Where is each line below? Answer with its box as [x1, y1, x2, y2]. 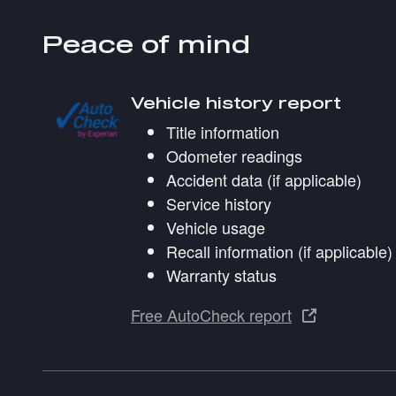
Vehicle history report [131, 92, 341, 112]
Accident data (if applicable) [166, 168, 362, 192]
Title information [166, 120, 279, 144]
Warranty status [166, 263, 277, 287]
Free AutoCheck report [131, 302, 292, 326]
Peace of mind [42, 30, 250, 58]
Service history [166, 192, 271, 216]
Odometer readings [166, 144, 302, 168]
